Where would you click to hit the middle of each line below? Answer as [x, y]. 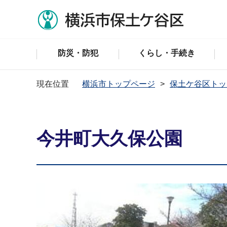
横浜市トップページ [119, 84]
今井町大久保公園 [109, 139]
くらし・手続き [167, 53]
